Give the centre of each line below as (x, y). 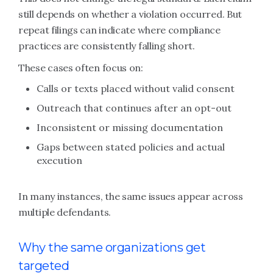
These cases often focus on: (81, 68)
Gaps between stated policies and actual (131, 147)
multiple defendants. (65, 212)
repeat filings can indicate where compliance (119, 30)
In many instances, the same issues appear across (131, 196)
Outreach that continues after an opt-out (134, 108)
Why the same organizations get (112, 247)
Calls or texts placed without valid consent (136, 88)
